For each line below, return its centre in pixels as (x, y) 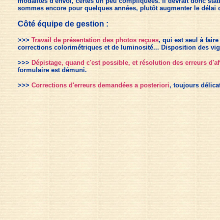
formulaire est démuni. (52, 70)
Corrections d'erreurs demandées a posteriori (100, 85)
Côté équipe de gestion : (63, 24)
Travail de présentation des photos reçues (95, 40)
